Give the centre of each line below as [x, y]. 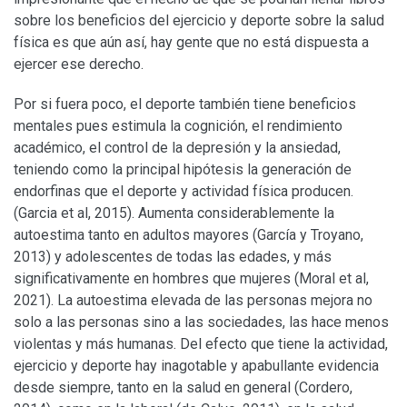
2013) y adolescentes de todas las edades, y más [173, 256]
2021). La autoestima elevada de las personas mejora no [193, 300]
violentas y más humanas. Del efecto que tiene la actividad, [201, 343]
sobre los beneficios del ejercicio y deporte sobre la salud [199, 20]
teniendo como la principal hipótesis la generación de [183, 169]
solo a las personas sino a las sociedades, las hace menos [201, 322]
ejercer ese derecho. [79, 64]
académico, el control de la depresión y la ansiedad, [177, 147]
